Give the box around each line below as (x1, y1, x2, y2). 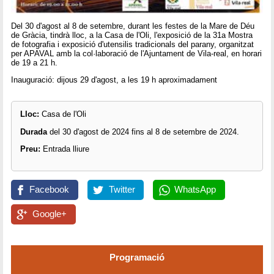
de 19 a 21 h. (11, 58, 58, 68)
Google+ (32, 209, 67, 219)
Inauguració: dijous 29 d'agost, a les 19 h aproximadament (11, 75, 218, 85)
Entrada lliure (42, 144, 89, 154)
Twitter (108, 184, 135, 194)
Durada (20, 127, 50, 136)
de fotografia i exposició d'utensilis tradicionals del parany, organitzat (11, 40, 254, 50)
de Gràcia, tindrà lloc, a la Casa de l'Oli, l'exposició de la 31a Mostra (11, 31, 253, 40)
